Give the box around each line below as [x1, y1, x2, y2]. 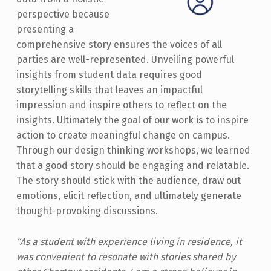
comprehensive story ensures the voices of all [16, 39, 222, 51]
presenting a [16, 24, 74, 36]
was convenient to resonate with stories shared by [16, 250, 236, 263]
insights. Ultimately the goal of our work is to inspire [16, 114, 249, 126]
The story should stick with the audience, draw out [16, 175, 241, 187]
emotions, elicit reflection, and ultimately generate [16, 190, 241, 202]
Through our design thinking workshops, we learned [16, 145, 250, 157]
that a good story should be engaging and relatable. [16, 160, 249, 172]
